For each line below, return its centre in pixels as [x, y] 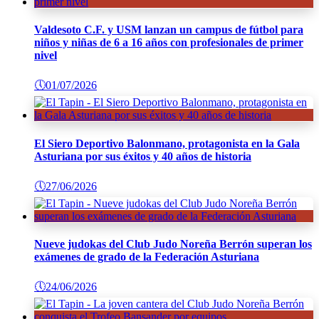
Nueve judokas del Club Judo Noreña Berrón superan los [173, 244]
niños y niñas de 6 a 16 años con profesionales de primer [169, 43]
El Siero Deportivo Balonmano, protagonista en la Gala [167, 143]
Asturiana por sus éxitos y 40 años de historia [143, 156]
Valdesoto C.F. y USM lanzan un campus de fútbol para [169, 30]
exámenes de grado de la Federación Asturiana [147, 257]
